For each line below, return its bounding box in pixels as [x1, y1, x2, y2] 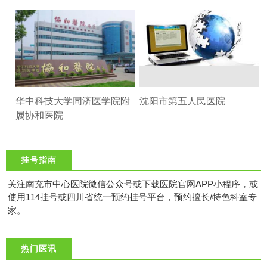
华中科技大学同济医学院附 [15, 96, 130, 106]
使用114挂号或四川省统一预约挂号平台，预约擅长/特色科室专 [8, 192, 257, 202]
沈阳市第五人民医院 [139, 96, 225, 106]
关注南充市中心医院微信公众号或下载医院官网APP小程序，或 [8, 179, 258, 189]
